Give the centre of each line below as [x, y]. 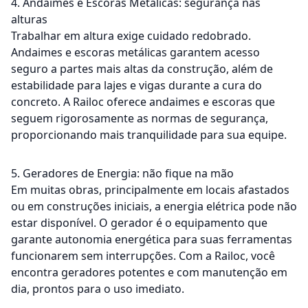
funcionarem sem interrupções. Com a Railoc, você [143, 255]
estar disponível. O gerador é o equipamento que [139, 222]
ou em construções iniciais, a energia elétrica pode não [154, 206]
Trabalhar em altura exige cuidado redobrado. [131, 35]
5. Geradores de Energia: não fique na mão [122, 173]
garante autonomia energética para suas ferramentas [152, 239]
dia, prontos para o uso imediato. [98, 288]
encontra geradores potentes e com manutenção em [149, 272]
